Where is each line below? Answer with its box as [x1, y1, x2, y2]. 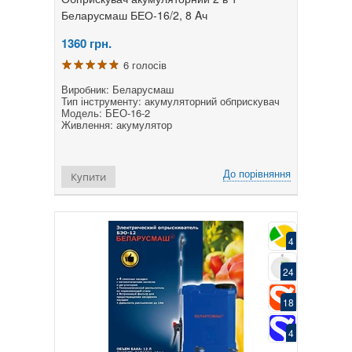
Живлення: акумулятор [61, 116, 172, 132]
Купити [71, 169, 106, 184]
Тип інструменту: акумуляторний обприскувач [61, 93, 280, 108]
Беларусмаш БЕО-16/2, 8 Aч [61, 6, 207, 23]
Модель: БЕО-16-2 [61, 104, 150, 120]
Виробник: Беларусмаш [61, 81, 174, 97]
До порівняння [223, 165, 291, 181]
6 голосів [123, 57, 167, 72]
